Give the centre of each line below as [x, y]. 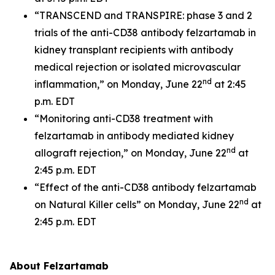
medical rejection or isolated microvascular [137, 67]
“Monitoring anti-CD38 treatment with [124, 118]
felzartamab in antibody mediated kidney [134, 136]
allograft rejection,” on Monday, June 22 [130, 153]
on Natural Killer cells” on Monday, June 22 [137, 204]
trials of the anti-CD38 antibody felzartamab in [145, 33]
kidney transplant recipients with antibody [134, 50]
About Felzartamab [59, 266]
